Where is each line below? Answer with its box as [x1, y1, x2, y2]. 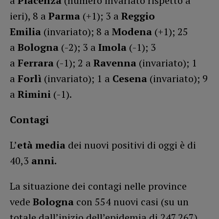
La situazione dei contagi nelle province [10, 179, 187, 193]
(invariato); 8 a [44, 25, 112, 39]
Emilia [10, 25, 44, 39]
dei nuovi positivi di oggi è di [68, 138, 196, 152]
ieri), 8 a [10, 9, 48, 23]
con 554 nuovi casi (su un [74, 195, 189, 209]
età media [17, 138, 68, 152]
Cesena [112, 72, 147, 86]
